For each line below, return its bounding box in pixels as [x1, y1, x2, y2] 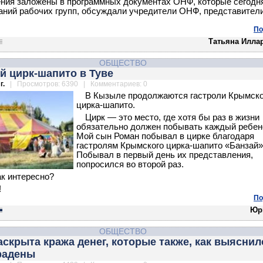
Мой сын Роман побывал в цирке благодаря [76, 131, 254, 141]
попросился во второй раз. [76, 160, 184, 169]
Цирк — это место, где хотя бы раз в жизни [85, 113, 259, 122]
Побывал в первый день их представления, [76, 150, 253, 160]
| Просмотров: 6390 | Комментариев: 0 [6, 80, 147, 88]
